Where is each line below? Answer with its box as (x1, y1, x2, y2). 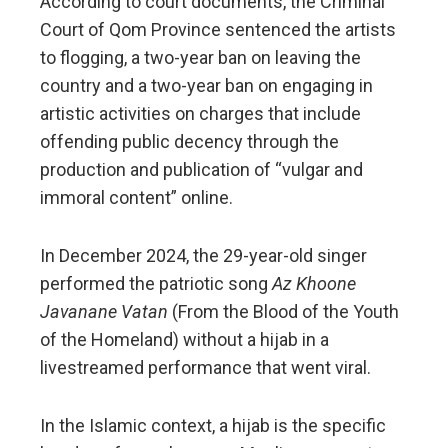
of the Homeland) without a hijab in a (40, 328, 329, 350)
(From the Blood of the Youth (168, 300, 399, 322)
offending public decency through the (40, 130, 339, 152)
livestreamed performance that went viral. (40, 356, 371, 378)
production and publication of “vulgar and (40, 158, 363, 180)
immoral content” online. (40, 186, 233, 208)
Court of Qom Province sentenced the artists (40, 18, 396, 40)
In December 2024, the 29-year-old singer (40, 244, 367, 266)
